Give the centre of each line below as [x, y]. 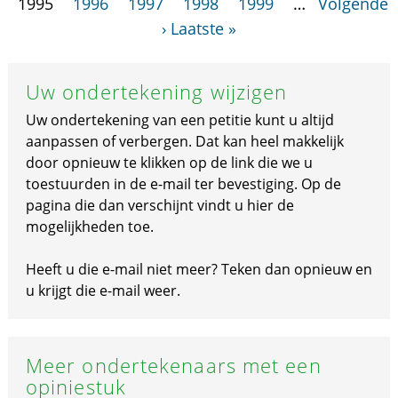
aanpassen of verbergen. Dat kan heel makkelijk [184, 141]
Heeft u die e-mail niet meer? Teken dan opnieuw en [199, 269]
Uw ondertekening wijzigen [156, 92]
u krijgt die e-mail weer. [103, 291]
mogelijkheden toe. [89, 227]
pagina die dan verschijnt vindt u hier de [159, 205]
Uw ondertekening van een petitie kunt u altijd [179, 120]
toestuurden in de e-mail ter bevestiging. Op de [183, 184]
